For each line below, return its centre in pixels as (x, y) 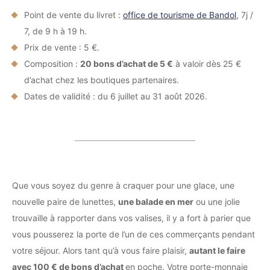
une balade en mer (156, 202)
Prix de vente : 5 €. (62, 47)
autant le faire (217, 250)
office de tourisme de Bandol (180, 15)
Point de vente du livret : (74, 15)
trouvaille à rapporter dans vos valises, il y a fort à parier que (131, 218)
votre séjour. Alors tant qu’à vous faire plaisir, (101, 250)
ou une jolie (217, 202)
